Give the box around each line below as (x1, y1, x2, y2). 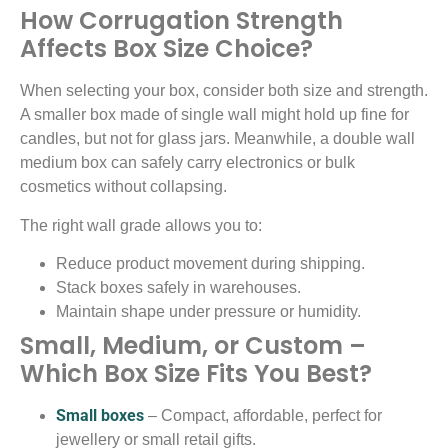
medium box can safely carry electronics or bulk (20, 154, 355, 172)
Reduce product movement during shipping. (56, 254, 365, 272)
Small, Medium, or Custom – (20, 328, 366, 362)
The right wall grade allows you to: (20, 216, 262, 234)
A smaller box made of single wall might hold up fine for (20, 106, 409, 124)
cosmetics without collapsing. (20, 178, 227, 196)
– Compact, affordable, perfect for (144, 406, 382, 424)
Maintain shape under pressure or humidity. (56, 302, 361, 320)
